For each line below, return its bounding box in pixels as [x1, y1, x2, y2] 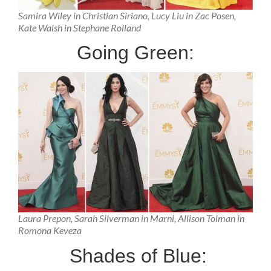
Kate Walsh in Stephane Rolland [18, 21, 141, 33]
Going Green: [77, 42, 194, 64]
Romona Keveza [18, 224, 82, 237]
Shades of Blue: [70, 244, 207, 267]
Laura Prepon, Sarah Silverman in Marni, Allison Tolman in [18, 212, 244, 224]
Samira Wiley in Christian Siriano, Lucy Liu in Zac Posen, [18, 9, 236, 21]
